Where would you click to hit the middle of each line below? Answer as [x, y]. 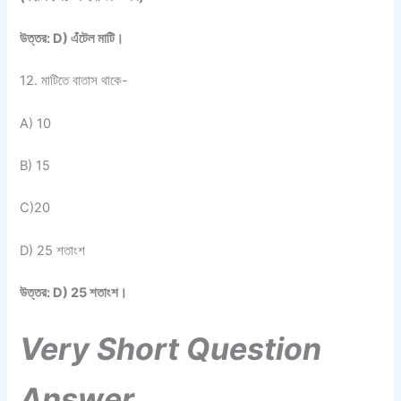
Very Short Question [171, 349]
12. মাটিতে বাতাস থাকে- [74, 81]
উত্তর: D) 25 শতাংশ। [74, 292]
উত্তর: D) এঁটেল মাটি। [72, 38]
